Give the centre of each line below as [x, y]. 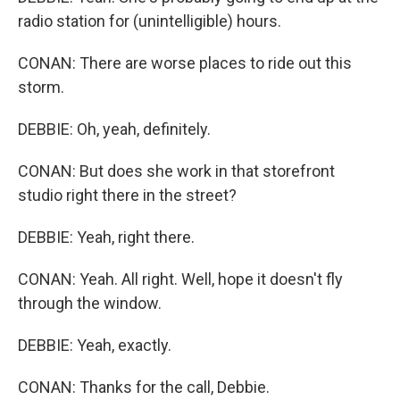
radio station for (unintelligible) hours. [150, 21]
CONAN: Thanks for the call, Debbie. [144, 387]
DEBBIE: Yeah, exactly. [95, 345]
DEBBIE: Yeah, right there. [106, 237]
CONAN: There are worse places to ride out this [185, 63]
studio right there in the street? [127, 195]
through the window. [90, 303]
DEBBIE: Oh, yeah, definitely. [114, 129]
